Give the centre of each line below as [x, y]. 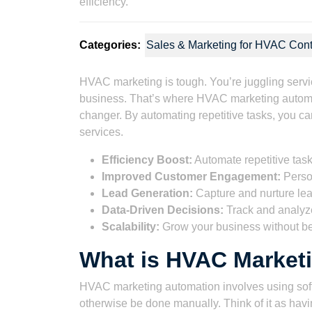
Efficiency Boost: [147, 160]
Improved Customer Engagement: [191, 177]
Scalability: [131, 227]
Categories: [110, 45]
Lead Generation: [147, 193]
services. [101, 132]
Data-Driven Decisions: [163, 210]
